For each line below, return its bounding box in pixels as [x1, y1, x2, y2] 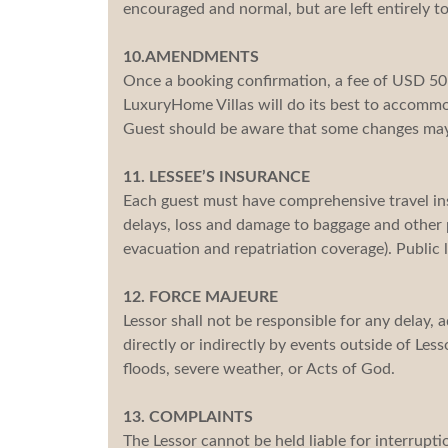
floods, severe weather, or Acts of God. [122, 360, 395, 377]
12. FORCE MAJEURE [122, 288, 278, 305]
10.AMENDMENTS [122, 48, 259, 65]
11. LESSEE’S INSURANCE [122, 168, 310, 185]
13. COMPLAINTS [122, 408, 253, 425]
